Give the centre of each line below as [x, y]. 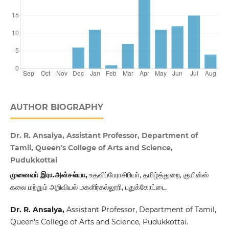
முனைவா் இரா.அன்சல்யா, [50, 175]
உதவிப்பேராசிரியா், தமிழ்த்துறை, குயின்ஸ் [149, 175]
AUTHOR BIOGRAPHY [56, 107]
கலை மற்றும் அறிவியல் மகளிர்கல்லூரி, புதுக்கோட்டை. [89, 187]
